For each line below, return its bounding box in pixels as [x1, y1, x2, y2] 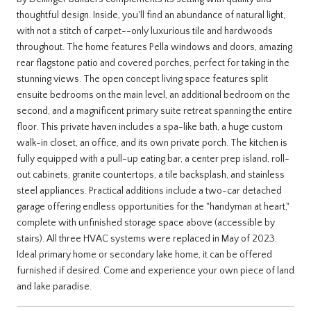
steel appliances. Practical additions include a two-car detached [17, 185, 282, 196]
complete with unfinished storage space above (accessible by [17, 217, 275, 228]
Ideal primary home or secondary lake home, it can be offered [17, 249, 272, 260]
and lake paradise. [17, 280, 92, 292]
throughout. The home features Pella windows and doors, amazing [17, 41, 292, 53]
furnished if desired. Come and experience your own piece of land [17, 264, 294, 276]
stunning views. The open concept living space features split [17, 73, 268, 85]
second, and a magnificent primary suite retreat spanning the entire [17, 105, 292, 117]
